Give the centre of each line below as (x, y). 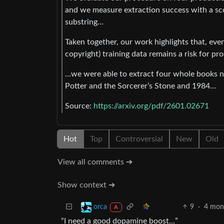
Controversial (139, 139)
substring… (84, 22)
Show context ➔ (86, 185)
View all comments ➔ (95, 162)
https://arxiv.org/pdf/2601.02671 (151, 106)
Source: (79, 106)
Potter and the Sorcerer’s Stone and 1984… (140, 86)
